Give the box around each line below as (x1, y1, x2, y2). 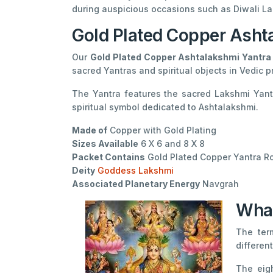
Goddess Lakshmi (97, 165, 174, 176)
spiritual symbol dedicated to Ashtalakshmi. (72, 102, 258, 113)
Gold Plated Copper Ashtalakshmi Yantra (90, 52, 272, 63)
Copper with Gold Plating (107, 125, 216, 136)
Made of (72, 125, 107, 136)
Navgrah (200, 179, 239, 190)
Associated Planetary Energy (72, 179, 200, 190)
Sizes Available (72, 138, 138, 149)
